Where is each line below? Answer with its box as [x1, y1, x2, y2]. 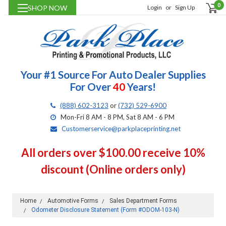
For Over [70, 81, 113, 93]
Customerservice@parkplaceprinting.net [62, 125, 181, 133]
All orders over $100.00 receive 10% [21, 146, 205, 160]
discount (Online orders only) [40, 162, 186, 177]
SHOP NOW [27, 4, 67, 12]
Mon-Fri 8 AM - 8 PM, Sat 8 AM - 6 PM [61, 113, 175, 122]
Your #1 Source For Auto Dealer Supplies [20, 69, 206, 81]
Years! [125, 81, 156, 93]
